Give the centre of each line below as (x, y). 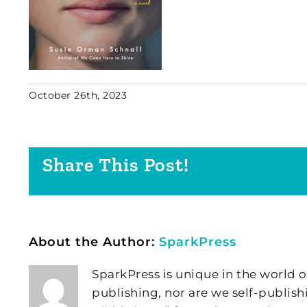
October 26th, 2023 (78, 95)
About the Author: (94, 242)
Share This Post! (116, 164)
